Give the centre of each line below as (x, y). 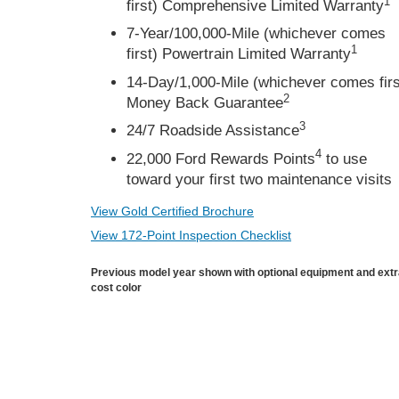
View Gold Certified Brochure (172, 211)
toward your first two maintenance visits (259, 179)
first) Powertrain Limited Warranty (239, 54)
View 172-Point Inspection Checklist (191, 235)
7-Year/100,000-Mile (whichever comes (256, 34)
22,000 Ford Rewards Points (221, 159)
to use (344, 159)
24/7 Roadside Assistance (213, 131)
